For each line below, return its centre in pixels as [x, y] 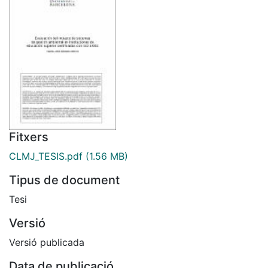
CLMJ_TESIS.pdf [46, 156]
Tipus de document [64, 180]
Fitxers [29, 137]
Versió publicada [47, 242]
